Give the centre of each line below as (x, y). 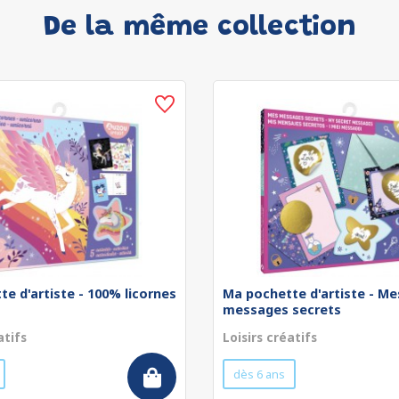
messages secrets (282, 309)
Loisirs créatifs (270, 337)
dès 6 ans (259, 374)
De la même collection (199, 28)
